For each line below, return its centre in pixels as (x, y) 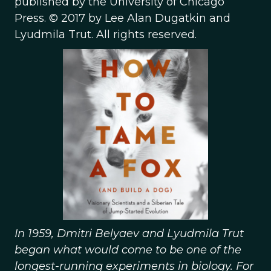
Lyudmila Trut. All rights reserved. (106, 34)
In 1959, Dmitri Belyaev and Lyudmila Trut (129, 233)
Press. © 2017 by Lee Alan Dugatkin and (122, 18)
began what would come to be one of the (128, 250)
